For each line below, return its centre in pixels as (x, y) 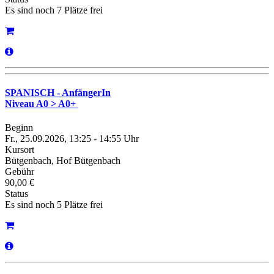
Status (17, 194)
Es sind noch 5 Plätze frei (54, 205)
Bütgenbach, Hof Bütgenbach (63, 161)
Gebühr (20, 172)
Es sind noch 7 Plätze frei (54, 10)
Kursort (20, 150)
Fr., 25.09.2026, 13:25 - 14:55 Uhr (72, 139)
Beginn (19, 128)
